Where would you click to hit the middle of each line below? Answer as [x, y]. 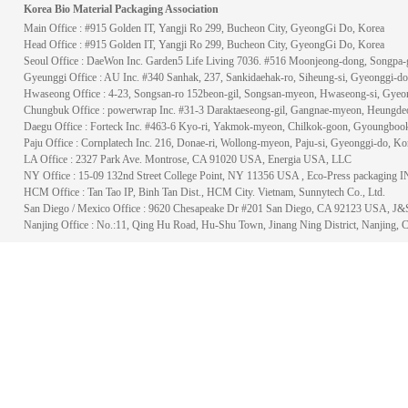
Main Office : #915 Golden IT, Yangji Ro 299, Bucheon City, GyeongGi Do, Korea [204, 28]
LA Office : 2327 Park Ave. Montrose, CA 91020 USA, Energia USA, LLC [188, 159]
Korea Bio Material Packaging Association [121, 9]
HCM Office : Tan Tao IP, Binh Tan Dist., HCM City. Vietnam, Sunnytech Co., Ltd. [204, 192]
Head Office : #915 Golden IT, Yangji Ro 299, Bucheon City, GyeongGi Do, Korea [204, 45]
